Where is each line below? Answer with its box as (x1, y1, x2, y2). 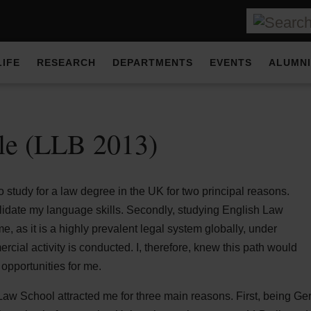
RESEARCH (37, 57, 96, 68)
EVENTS (210, 57, 252, 68)
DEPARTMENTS (112, 57, 193, 68)
